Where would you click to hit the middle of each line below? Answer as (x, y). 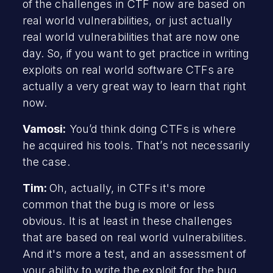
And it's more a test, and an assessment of (134, 253)
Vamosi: (44, 129)
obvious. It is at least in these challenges (127, 221)
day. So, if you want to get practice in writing (136, 53)
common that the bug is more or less (119, 204)
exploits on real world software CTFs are (128, 69)
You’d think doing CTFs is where (151, 129)
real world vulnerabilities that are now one (131, 37)
